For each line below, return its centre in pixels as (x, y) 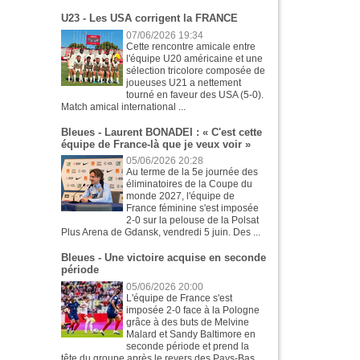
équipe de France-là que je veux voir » (156, 144)
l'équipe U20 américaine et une (195, 58)
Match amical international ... (123, 106)
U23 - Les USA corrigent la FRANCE (149, 18)
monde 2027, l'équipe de (181, 196)
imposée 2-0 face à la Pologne (193, 310)
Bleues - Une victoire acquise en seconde (164, 258)
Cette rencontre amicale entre (191, 46)
